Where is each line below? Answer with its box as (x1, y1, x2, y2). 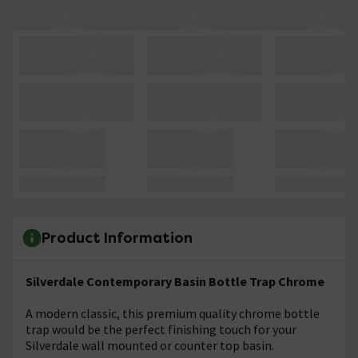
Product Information (42, 229, 193, 248)
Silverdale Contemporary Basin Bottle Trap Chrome (26, 272, 324, 289)
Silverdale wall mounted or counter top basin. (26, 336, 274, 353)
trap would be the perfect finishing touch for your (26, 320, 296, 337)
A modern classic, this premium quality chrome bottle (26, 304, 320, 321)
